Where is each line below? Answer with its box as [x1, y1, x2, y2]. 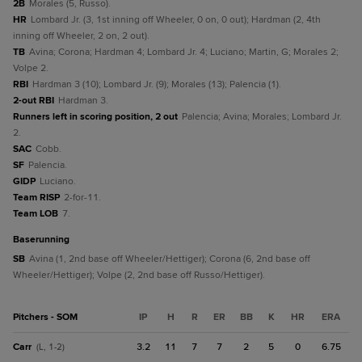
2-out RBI [13, 95, 54, 107]
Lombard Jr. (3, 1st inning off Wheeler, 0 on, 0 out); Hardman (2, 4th [31, 14, 321, 26]
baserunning [19, 234, 69, 246]
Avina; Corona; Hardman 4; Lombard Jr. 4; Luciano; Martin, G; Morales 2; [29, 46, 339, 58]
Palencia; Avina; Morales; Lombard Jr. [182, 111, 342, 123]
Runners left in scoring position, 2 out [13, 111, 178, 123]
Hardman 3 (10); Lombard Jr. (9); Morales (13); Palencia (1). [32, 78, 281, 90]
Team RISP [13, 192, 60, 204]
